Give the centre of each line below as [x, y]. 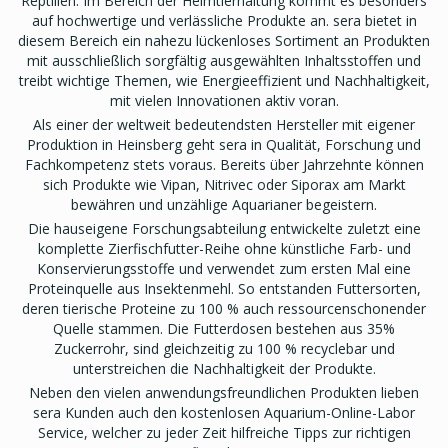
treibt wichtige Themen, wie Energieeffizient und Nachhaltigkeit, [224, 80]
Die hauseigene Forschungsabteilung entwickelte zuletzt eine [224, 228]
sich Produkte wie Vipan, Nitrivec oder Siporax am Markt [224, 184]
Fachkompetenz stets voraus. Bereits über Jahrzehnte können [224, 164]
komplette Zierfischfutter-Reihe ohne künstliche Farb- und [224, 248]
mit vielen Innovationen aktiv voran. [224, 100]
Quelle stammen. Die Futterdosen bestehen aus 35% [224, 328]
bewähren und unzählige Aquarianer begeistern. [224, 204]
